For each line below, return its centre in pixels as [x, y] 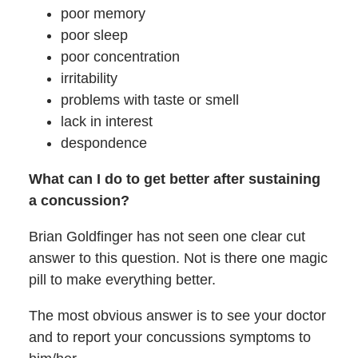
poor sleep [94, 36]
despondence [103, 143]
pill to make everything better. [122, 280]
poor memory [103, 14]
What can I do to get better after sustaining [174, 179]
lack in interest [106, 122]
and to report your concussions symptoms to [169, 338]
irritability [89, 79]
